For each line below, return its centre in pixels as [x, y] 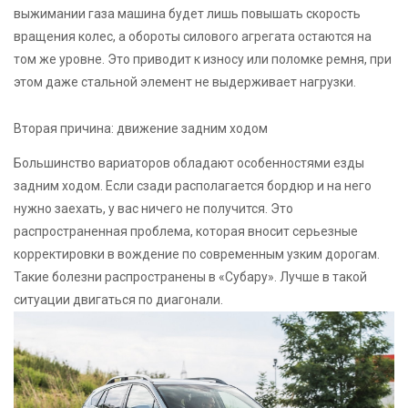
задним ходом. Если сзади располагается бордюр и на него [193, 185]
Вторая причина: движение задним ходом [141, 128]
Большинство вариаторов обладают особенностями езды [189, 163]
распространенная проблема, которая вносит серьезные [186, 231]
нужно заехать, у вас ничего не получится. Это [153, 208]
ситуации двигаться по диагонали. [118, 299]
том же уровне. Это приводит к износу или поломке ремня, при [203, 60]
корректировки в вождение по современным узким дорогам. [197, 254]
